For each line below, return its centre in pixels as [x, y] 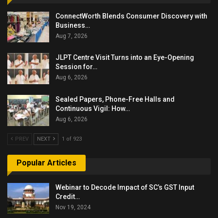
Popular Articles [46, 163]
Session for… [76, 67]
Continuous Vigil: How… [93, 108]
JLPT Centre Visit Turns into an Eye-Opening [125, 58]
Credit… [68, 196]
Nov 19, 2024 [73, 207]
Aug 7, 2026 [72, 36]
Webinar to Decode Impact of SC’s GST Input [125, 187]
